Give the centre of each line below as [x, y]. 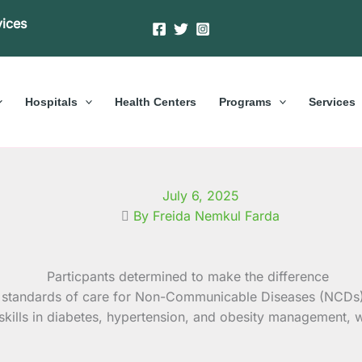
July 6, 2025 [200, 195]
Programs [245, 101]
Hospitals [51, 101]
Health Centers [156, 101]
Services [333, 101]
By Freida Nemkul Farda [206, 215]
